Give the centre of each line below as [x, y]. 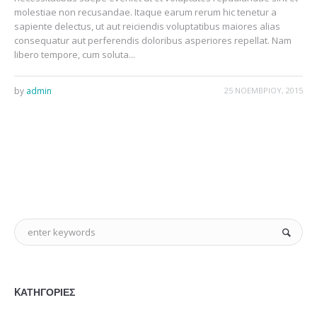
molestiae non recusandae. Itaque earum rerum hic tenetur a [145, 12]
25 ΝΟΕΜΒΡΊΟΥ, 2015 [264, 90]
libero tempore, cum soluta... [75, 54]
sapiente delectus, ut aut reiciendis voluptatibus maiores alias [147, 26]
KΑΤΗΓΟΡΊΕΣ [45, 292]
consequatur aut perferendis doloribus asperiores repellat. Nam [153, 40]
